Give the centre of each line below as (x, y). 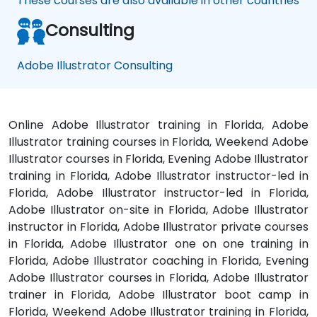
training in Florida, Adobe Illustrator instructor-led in (158, 175)
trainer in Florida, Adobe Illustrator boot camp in (158, 294)
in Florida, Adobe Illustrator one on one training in (158, 243)
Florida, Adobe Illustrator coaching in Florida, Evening (158, 260)
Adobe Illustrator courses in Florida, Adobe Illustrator (158, 277)
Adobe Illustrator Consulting (95, 65)
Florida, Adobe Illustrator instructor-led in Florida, (158, 192)
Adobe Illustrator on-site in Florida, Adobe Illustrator (158, 209)
